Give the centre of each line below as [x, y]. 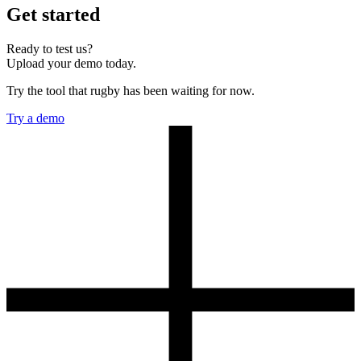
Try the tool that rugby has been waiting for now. [131, 91]
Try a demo [35, 118]
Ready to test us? [50, 49]
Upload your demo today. [71, 64]
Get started [53, 15]
